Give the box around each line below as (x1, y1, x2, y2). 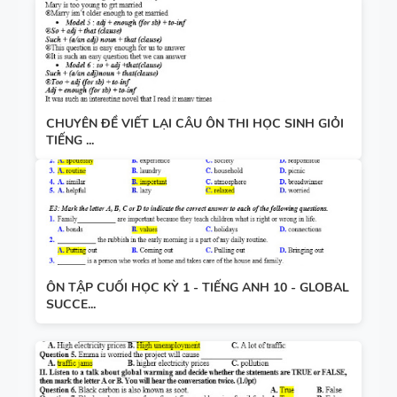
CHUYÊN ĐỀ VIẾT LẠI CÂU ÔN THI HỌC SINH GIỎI (46, 114, 344, 132)
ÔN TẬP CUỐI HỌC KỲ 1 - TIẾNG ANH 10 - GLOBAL (46, 278, 349, 296)
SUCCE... (46, 295, 96, 313)
